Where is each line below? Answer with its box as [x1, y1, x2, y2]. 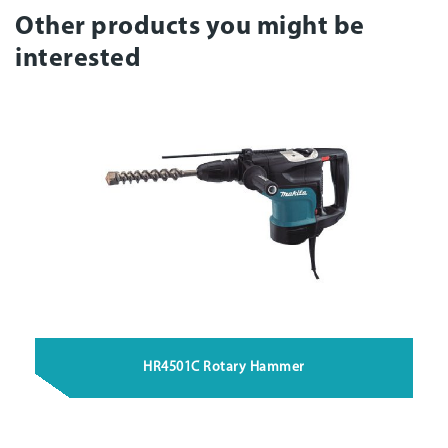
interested [15, 46, 141, 74]
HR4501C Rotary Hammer [143, 360, 305, 376]
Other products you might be [15, 14, 365, 42]
